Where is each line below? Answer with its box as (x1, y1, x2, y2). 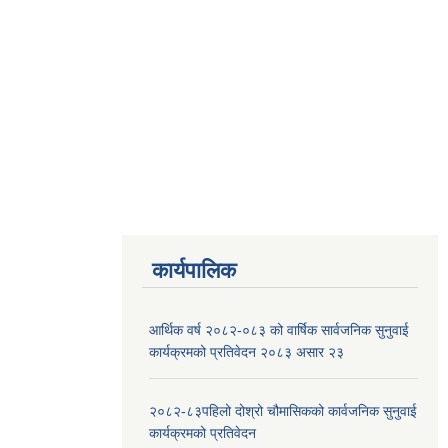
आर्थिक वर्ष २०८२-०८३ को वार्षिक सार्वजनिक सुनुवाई (149, 321, 409, 338)
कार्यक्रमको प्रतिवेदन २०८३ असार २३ (149, 343, 344, 360)
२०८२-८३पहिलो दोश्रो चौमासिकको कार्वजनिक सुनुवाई (149, 402, 417, 419)
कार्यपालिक (152, 257, 236, 283)
